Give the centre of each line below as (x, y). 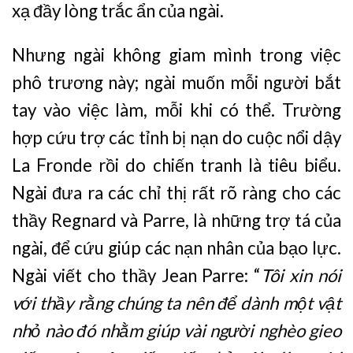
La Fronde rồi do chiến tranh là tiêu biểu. (176, 165)
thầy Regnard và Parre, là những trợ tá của (176, 220)
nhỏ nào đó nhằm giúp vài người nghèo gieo (176, 330)
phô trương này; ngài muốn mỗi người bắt (176, 82)
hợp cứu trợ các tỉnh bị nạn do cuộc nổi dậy (176, 137)
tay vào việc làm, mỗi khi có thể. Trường (176, 110)
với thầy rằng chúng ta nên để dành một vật (176, 303)
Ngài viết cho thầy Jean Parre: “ (137, 275)
